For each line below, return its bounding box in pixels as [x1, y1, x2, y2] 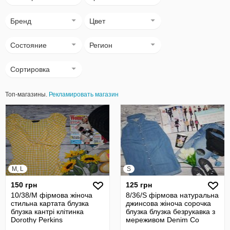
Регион [89, 41, 112, 49]
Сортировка [10, 65, 50, 73]
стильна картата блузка [11, 199, 89, 207]
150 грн [11, 181, 37, 189]
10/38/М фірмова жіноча [11, 191, 92, 199]
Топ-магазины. [5, 91, 49, 98]
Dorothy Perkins [11, 216, 63, 224]
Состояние [10, 41, 47, 49]
